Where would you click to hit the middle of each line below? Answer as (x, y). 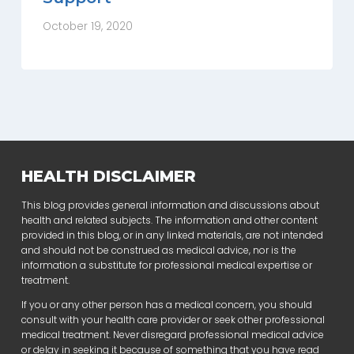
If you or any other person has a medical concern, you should (167, 304)
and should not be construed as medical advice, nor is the (159, 250)
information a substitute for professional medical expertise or (167, 265)
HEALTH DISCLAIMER (109, 176)
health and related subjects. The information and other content (169, 220)
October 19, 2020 (88, 27)
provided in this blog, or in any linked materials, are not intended (172, 235)
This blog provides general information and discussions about (170, 205)
